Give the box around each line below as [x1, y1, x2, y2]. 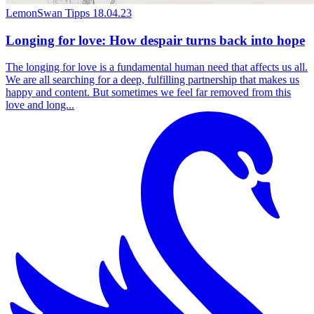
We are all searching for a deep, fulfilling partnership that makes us [6, 74, 299, 86]
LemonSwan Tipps [6, 6, 90, 19]
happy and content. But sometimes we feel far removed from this [6, 86, 291, 99]
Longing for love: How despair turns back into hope [6, 32, 305, 48]
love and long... [6, 99, 74, 111]
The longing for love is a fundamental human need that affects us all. [6, 61, 308, 74]
